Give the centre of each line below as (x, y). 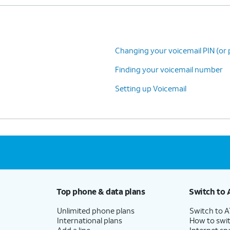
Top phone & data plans (101, 191)
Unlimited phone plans (95, 210)
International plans (89, 220)
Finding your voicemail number (169, 69)
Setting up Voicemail (151, 88)
